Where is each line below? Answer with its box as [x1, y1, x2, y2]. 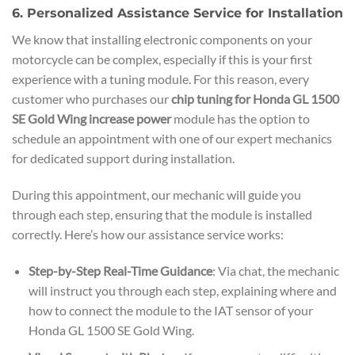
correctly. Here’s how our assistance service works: [12, 226, 284, 242]
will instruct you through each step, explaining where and [28, 282, 337, 298]
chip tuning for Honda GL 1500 [171, 91, 339, 107]
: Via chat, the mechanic [212, 262, 339, 278]
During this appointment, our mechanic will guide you [12, 186, 301, 202]
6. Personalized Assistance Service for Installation [12, 6, 343, 21]
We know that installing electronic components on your [12, 32, 312, 48]
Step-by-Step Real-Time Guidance [28, 262, 212, 278]
